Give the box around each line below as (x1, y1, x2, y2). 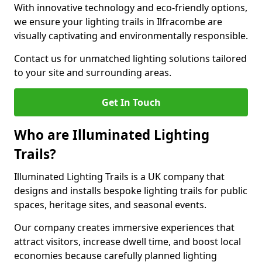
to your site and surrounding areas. (14, 66, 171, 79)
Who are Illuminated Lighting (14, 126, 209, 144)
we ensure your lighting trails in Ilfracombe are (14, 15, 222, 28)
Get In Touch (101, 96, 161, 109)
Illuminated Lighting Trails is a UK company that (14, 170, 225, 183)
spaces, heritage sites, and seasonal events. (14, 198, 206, 211)
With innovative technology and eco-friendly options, (14, 1, 247, 14)
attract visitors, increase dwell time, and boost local (14, 235, 241, 248)
